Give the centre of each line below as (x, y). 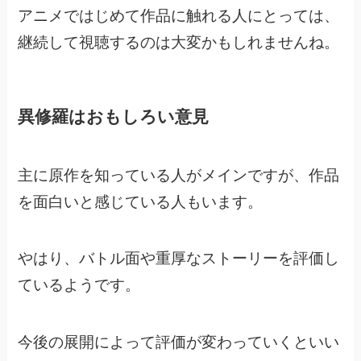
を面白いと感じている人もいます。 (141, 201)
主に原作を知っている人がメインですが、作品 (179, 175)
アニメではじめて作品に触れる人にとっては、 (179, 16)
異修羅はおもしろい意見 (114, 117)
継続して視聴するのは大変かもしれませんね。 (179, 43)
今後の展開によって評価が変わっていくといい (179, 342)
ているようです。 (79, 285)
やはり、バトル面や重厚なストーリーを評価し (179, 259)
